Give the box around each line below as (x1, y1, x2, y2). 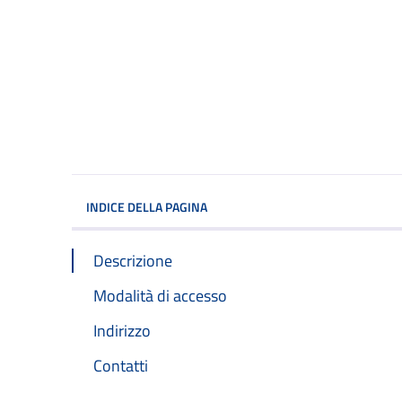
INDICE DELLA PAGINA (86, 197, 207, 216)
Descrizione (93, 248, 172, 273)
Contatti (93, 353, 148, 378)
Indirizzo (93, 318, 151, 343)
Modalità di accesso (93, 283, 227, 308)
